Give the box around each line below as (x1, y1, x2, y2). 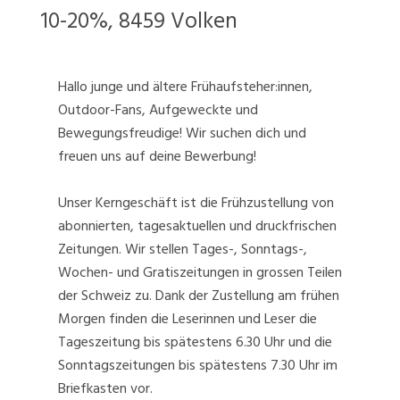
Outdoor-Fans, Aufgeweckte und (58, 98, 258, 122)
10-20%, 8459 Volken (40, 3, 237, 40)
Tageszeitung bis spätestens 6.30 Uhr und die (58, 330, 332, 354)
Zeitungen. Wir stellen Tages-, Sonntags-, (58, 237, 307, 262)
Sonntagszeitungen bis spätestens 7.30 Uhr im (58, 354, 337, 378)
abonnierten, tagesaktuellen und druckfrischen (58, 214, 337, 238)
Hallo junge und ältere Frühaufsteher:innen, (58, 75, 312, 99)
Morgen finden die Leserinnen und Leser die (58, 307, 317, 331)
